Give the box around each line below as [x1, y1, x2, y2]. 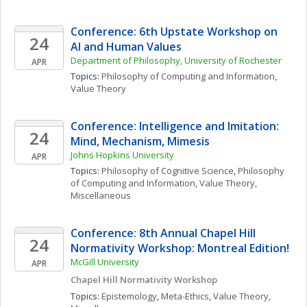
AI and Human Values [71, 39, 182, 54]
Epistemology [101, 290, 157, 302]
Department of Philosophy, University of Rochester [71, 54, 282, 66]
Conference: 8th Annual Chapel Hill [71, 225, 256, 241]
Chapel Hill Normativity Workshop [71, 273, 217, 286]
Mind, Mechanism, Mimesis [71, 134, 210, 149]
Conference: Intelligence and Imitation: [71, 119, 279, 134]
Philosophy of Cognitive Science [101, 164, 234, 177]
